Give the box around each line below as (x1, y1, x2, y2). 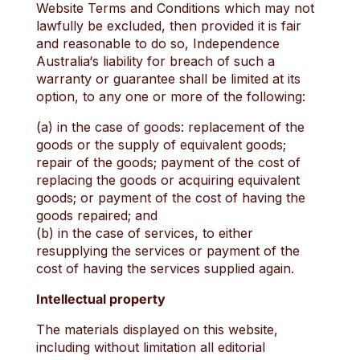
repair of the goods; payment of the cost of (35, 154, 301, 170)
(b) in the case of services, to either (35, 225, 253, 241)
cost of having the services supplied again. (35, 260, 294, 276)
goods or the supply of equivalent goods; (35, 137, 286, 153)
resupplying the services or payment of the (35, 243, 300, 259)
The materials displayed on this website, (35, 321, 278, 337)
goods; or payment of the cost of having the (35, 190, 305, 206)
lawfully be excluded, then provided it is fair (35, 18, 301, 34)
